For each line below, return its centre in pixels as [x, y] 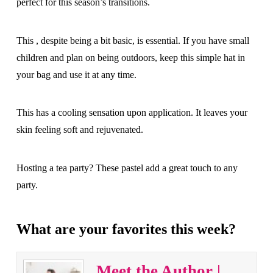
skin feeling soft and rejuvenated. [80, 130]
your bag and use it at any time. [76, 74]
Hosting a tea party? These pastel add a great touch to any [127, 168]
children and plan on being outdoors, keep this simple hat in [130, 57]
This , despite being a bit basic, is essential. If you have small [133, 40]
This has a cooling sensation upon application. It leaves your [132, 113]
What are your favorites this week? [126, 229]
